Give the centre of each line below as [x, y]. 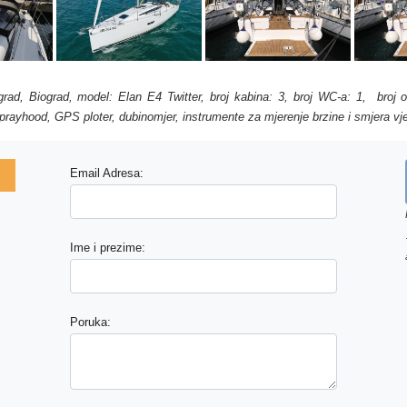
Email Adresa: [107, 173]
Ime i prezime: [108, 247]
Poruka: [91, 322]
